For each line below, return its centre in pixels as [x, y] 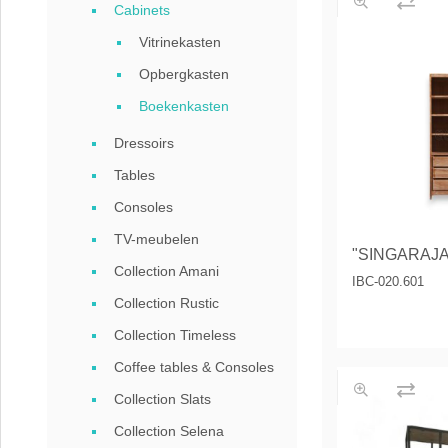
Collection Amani [166, 271]
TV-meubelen [156, 239]
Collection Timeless [175, 335]
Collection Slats [162, 399]
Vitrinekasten [180, 42]
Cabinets [142, 10]
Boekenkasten [184, 106]
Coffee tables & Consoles [194, 367]
